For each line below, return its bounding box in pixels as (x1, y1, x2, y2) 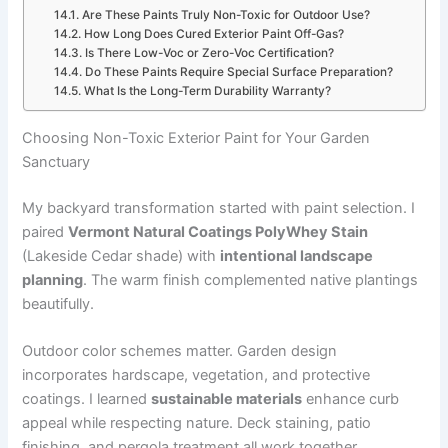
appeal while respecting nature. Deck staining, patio (22, 413, 372, 432)
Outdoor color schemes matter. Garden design (22, 341, 338, 360)
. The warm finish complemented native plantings (83, 270, 419, 289)
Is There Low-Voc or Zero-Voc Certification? (84, 46, 334, 61)
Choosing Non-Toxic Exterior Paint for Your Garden (22, 128, 371, 147)
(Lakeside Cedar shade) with (22, 246, 221, 265)
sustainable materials (151, 389, 303, 408)
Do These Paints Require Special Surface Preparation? (84, 65, 393, 80)
